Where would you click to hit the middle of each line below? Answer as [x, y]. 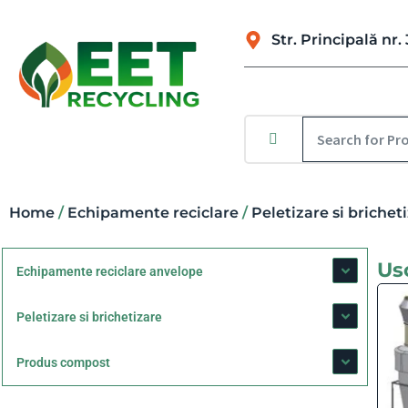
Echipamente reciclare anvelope [110, 271]
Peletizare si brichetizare [89, 317]
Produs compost [63, 362]
